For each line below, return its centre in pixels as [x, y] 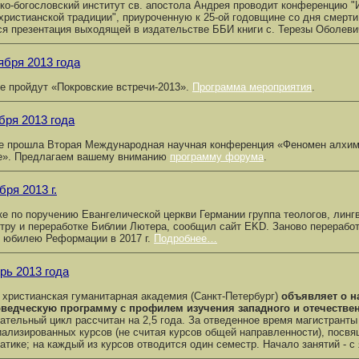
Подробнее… [186, 238]
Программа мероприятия [252, 87]
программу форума [217, 157]
